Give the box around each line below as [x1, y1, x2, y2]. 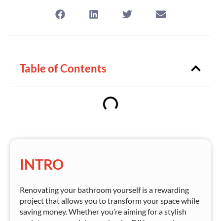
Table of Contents [20, 61, 107, 75]
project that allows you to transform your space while [20, 195, 199, 205]
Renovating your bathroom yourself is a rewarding [20, 184, 189, 194]
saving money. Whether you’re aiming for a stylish [20, 206, 186, 216]
